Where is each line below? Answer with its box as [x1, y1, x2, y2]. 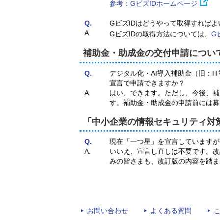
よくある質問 [150, 207, 192, 215]
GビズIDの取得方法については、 [110, 30, 211, 38]
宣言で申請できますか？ [110, 79, 185, 87]
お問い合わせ [87, 207, 128, 215]
